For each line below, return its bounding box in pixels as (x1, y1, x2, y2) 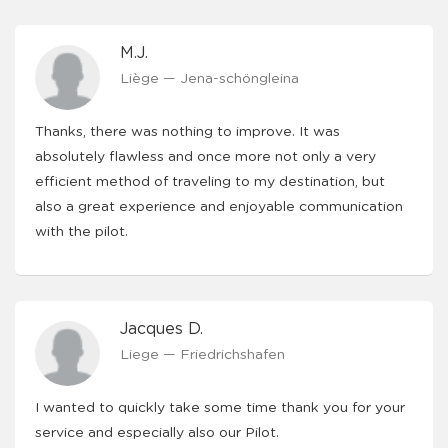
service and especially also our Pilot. (35, 426, 279, 440)
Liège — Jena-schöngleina (120, 72, 299, 86)
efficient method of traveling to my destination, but (35, 175, 385, 189)
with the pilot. (35, 225, 128, 239)
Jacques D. (120, 321, 203, 337)
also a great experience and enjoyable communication (35, 200, 403, 214)
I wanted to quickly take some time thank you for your (35, 401, 405, 415)
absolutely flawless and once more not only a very (35, 150, 376, 164)
